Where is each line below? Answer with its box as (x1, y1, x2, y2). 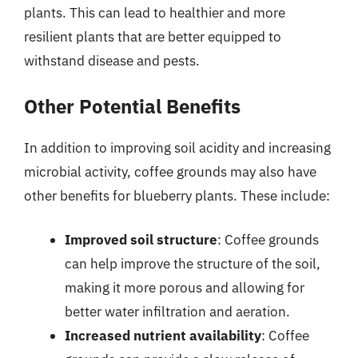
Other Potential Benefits (24, 93, 241, 119)
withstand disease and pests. (24, 52, 200, 70)
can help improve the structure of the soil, (65, 255, 320, 272)
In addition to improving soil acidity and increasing (24, 138, 331, 157)
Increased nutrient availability (65, 327, 261, 344)
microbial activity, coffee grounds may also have (24, 162, 316, 181)
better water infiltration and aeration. (65, 303, 290, 320)
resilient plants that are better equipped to (24, 28, 281, 46)
